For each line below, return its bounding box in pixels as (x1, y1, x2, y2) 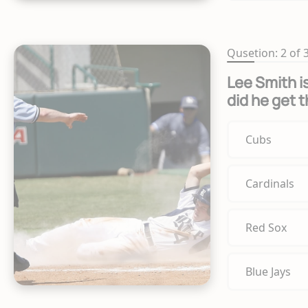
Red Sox (245, 219, 287, 235)
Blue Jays (245, 263, 291, 279)
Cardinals (245, 175, 294, 191)
